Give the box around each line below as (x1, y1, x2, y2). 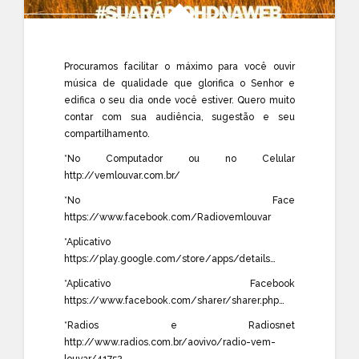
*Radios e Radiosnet (64, 319, 295, 331)
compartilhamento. (64, 127, 150, 139)
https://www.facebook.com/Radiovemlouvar (64, 211, 271, 223)
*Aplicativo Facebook (64, 277, 295, 289)
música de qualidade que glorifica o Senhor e (64, 77, 295, 89)
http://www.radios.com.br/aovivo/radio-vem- (64, 336, 276, 348)
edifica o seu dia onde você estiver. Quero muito (64, 94, 295, 106)
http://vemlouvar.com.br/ (64, 169, 180, 181)
